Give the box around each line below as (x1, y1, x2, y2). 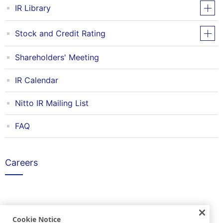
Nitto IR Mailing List (15, 98, 89, 108)
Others (5, 208, 34, 218)
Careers (5, 157, 38, 168)
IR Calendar (15, 75, 58, 85)
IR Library (15, 2, 51, 13)
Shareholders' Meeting (15, 52, 99, 62)
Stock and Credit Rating (15, 28, 106, 38)
